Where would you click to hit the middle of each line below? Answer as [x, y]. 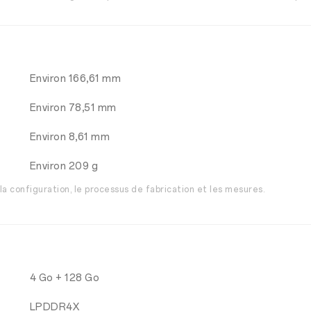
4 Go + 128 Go [65, 278]
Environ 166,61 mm [75, 79]
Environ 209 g [64, 166]
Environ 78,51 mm [73, 108]
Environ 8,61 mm [70, 137]
